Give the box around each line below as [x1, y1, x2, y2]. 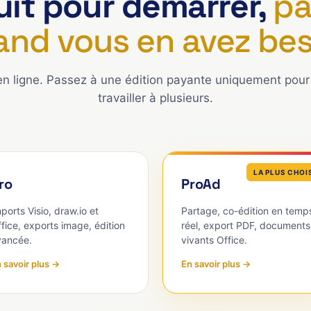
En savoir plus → [181, 258, 251, 269]
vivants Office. [181, 234, 247, 246]
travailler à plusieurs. [98, 91, 213, 105]
